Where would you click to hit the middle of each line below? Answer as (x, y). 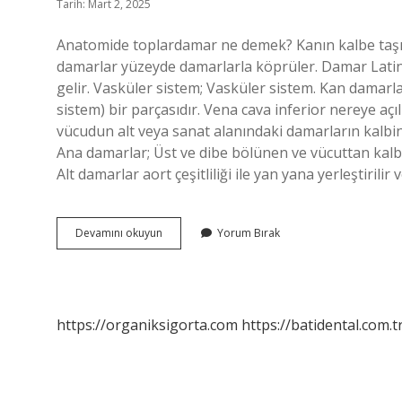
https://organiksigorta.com (147, 325)
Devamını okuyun (119, 233)
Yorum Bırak (249, 233)
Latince (179, 232)
